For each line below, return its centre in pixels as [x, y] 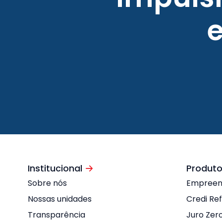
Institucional [55, 168]
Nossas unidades [60, 199]
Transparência [56, 215]
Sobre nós [47, 183]
